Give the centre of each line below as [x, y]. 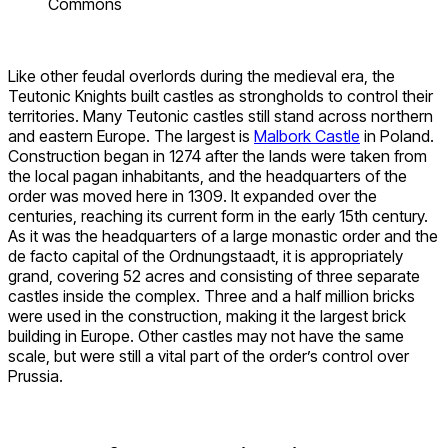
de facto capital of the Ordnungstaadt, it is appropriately [205, 256]
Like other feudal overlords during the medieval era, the [201, 76]
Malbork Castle [307, 136]
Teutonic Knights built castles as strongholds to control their [220, 96]
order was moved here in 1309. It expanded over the [192, 196]
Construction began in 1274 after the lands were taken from [217, 156]
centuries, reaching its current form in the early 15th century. [218, 216]
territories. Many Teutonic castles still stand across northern [220, 116]
